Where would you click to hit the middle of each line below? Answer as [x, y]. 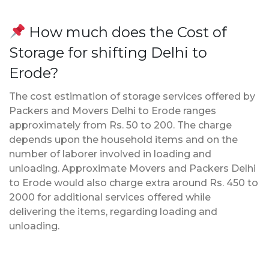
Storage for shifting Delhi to [108, 52]
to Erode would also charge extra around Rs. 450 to [134, 183]
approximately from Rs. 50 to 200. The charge [120, 125]
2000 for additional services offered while [110, 197]
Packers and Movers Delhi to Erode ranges [113, 110]
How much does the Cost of [126, 32]
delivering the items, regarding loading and [113, 211]
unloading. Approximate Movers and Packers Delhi [132, 168]
